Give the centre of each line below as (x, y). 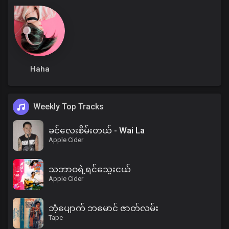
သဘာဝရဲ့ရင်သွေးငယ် (90, 169)
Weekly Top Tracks (68, 107)
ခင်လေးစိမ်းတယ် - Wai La (97, 130)
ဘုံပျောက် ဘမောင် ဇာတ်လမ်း (104, 208)
